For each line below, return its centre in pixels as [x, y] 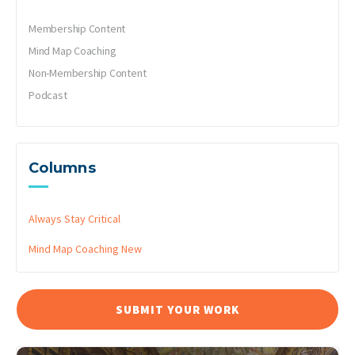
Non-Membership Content [88, 73]
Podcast [48, 95]
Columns [62, 168]
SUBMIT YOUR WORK [177, 309]
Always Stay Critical [74, 218]
